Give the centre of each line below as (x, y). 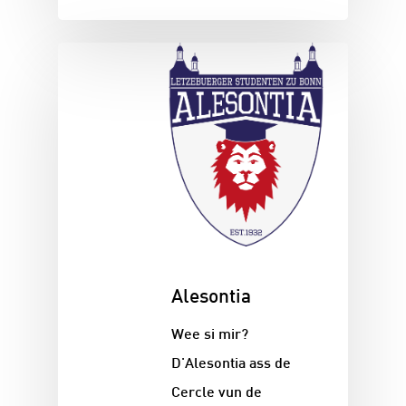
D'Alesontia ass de (231, 365)
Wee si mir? (210, 336)
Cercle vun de (217, 394)
